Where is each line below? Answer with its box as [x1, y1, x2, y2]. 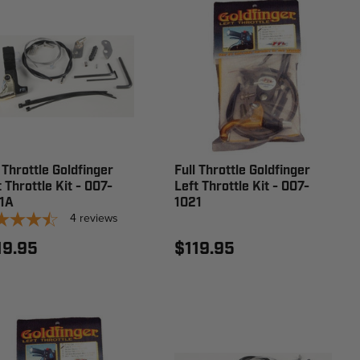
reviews [79, 209, 118, 227]
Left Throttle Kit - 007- [174, 178, 310, 195]
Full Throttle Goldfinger [174, 162, 311, 179]
